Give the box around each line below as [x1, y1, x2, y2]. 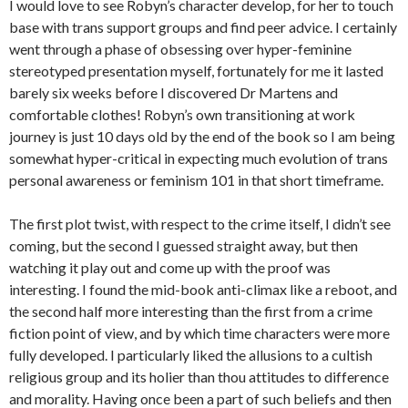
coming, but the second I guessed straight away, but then [9, 237, 358, 254]
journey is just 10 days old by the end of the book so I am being [9, 127, 395, 145]
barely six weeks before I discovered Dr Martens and [9, 84, 338, 101]
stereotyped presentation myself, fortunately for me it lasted [9, 62, 383, 79]
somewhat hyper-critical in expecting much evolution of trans [9, 149, 388, 167]
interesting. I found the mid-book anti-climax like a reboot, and [9, 280, 397, 298]
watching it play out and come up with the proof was [9, 259, 331, 276]
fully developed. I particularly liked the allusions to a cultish [9, 346, 372, 363]
